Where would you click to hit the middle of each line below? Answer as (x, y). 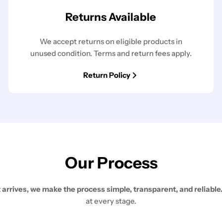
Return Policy (107, 75)
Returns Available (111, 17)
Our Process (111, 163)
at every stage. (111, 201)
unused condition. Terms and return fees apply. (111, 53)
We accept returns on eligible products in (111, 41)
